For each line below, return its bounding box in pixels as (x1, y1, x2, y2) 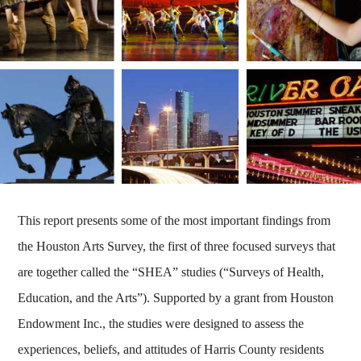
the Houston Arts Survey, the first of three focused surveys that (18, 239, 336, 253)
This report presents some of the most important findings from (18, 213, 331, 227)
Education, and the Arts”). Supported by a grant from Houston (18, 290, 334, 305)
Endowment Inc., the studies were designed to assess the (18, 316, 305, 330)
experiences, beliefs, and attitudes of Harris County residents (18, 342, 325, 356)
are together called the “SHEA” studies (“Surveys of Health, (18, 264, 325, 279)
